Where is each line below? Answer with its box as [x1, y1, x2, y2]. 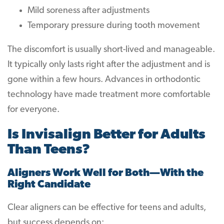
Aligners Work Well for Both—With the [7, 168, 203, 178]
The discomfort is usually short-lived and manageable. [7, 45, 215, 54]
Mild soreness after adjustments [27, 6, 149, 15]
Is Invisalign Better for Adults [7, 128, 205, 142]
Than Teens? [7, 143, 90, 157]
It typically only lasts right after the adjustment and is [7, 60, 210, 69]
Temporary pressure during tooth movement [27, 21, 200, 30]
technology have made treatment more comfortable [7, 90, 210, 99]
